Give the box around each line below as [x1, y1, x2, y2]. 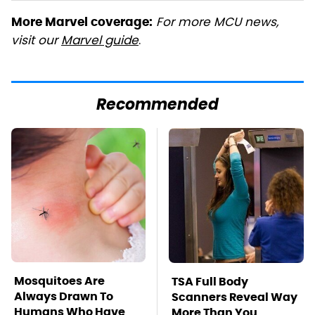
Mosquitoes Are [14, 274, 105, 289]
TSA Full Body [172, 274, 248, 290]
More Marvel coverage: [11, 14, 153, 30]
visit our [11, 32, 61, 52]
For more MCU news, [156, 13, 278, 34]
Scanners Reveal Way [172, 290, 297, 305]
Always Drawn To [14, 289, 113, 304]
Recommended [96, 93, 219, 120]
